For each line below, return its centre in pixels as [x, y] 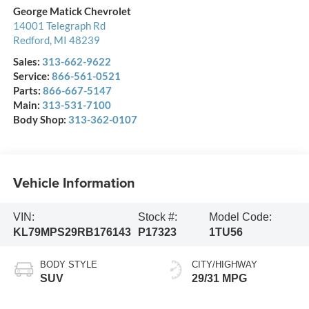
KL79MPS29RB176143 [72, 232]
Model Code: [240, 217]
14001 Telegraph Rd [59, 26]
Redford [31, 40]
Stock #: [157, 217]
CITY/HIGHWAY [225, 265]
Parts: [28, 91]
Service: [32, 76]
